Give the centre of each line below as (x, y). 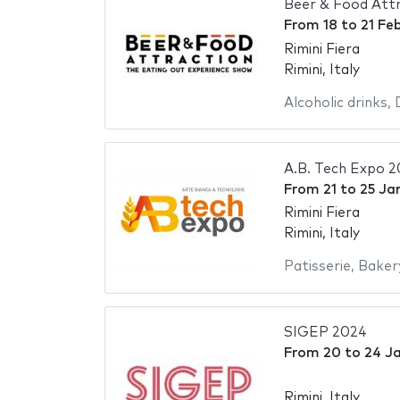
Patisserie (317, 267)
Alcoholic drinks (335, 103)
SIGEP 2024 (325, 333)
